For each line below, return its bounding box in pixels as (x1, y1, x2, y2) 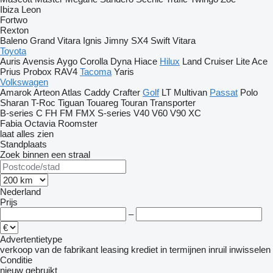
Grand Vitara (30, 35, 80, 46)
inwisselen (229, 244, 271, 255)
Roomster (58, 118, 97, 129)
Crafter (113, 87, 140, 97)
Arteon (34, 87, 60, 97)
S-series (97, 108, 131, 118)
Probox (23, 66, 52, 77)
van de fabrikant (35, 244, 98, 255)
